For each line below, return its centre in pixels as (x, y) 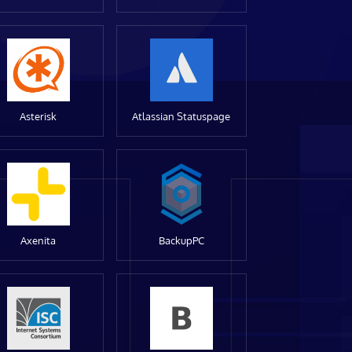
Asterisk (38, 116)
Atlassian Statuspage (181, 116)
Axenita (38, 240)
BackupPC (181, 240)
